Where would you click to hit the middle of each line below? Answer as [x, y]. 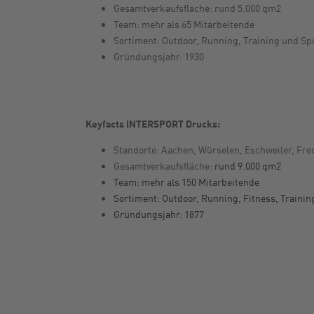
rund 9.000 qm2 [248, 165]
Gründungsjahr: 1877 [159, 213]
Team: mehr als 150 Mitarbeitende [186, 181]
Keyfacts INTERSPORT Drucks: [153, 123]
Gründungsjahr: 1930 [159, 56]
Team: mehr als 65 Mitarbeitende [184, 23]
